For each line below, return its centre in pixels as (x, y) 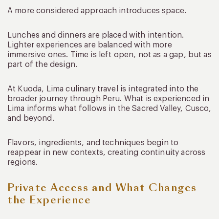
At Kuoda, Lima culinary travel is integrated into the (103, 89)
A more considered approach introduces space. (97, 11)
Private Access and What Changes (102, 187)
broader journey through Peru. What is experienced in (109, 99)
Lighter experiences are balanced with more (90, 45)
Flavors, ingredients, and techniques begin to (93, 142)
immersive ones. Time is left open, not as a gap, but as (109, 55)
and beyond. (31, 118)
